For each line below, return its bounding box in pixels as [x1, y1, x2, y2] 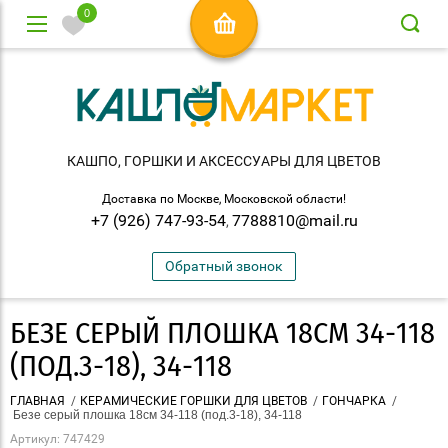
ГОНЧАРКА [322, 394, 386, 409]
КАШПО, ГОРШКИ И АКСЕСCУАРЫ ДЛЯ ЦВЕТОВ [67, 153, 381, 170]
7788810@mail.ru [231, 211, 358, 231]
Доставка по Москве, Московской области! [102, 192, 346, 207]
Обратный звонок [165, 258, 283, 275]
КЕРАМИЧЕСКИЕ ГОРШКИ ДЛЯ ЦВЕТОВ [80, 394, 307, 409]
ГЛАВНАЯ [10, 394, 65, 409]
